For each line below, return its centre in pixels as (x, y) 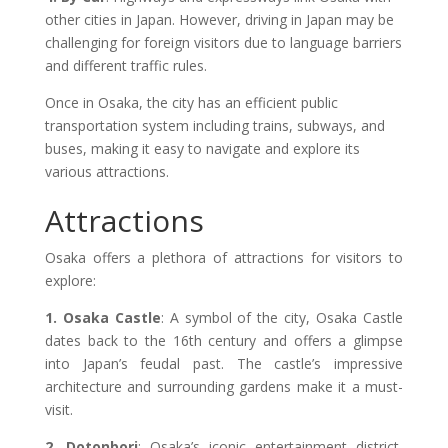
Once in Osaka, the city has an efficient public (191, 103)
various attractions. (106, 172)
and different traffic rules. (125, 66)
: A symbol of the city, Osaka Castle (282, 318)
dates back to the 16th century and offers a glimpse (224, 341)
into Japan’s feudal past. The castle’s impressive (224, 364)
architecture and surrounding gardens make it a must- (224, 387)
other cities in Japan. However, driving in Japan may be (219, 20)
